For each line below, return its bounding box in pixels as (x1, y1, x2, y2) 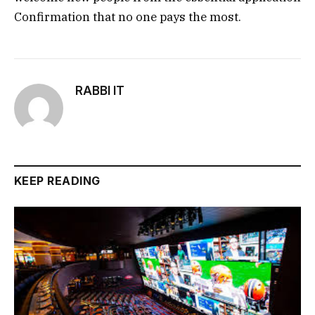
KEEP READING (14, 174, 101, 188)
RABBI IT (75, 84, 124, 98)
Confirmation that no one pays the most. (14, 9, 241, 25)
